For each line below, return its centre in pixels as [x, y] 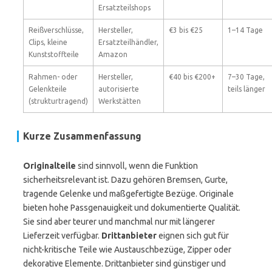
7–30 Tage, [246, 77]
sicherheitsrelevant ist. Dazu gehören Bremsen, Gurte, [125, 180]
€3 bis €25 [186, 30]
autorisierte [119, 89]
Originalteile [49, 166]
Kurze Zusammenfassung [82, 136]
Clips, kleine [48, 42]
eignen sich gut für [193, 236]
